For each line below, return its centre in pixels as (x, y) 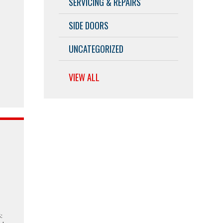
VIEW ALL (84, 77)
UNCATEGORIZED (96, 49)
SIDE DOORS (89, 25)
